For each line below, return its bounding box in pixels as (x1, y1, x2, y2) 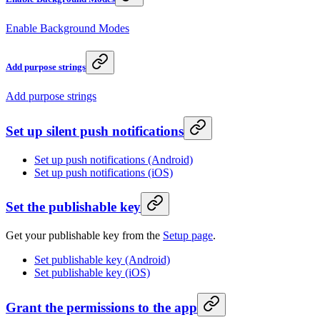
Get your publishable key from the (6, 229, 163, 241)
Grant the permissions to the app (6, 299, 197, 315)
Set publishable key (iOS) (34, 266, 150, 279)
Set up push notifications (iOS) (34, 166, 173, 179)
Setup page (163, 229, 213, 241)
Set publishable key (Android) (34, 254, 170, 266)
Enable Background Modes (6, 21, 129, 34)
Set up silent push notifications (6, 123, 184, 139)
